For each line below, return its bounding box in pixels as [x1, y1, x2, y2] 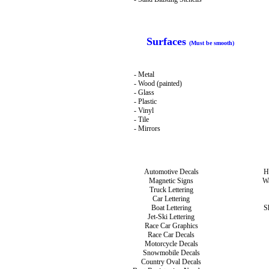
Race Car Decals [148, 231, 195, 239]
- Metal [133, 70, 154, 79]
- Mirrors [133, 124, 160, 133]
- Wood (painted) [133, 79, 182, 88]
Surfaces [146, 35, 189, 47]
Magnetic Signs [149, 177, 193, 185]
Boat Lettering [151, 204, 192, 212]
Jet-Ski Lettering [148, 213, 195, 221]
